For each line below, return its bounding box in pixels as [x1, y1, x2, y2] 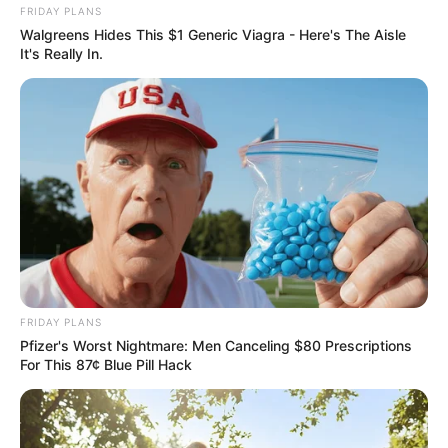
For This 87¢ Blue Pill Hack [20, 355, 192, 373]
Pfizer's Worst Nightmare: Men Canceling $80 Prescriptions [20, 336, 412, 354]
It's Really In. [20, 44, 103, 62]
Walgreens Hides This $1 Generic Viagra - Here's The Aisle [20, 25, 406, 43]
